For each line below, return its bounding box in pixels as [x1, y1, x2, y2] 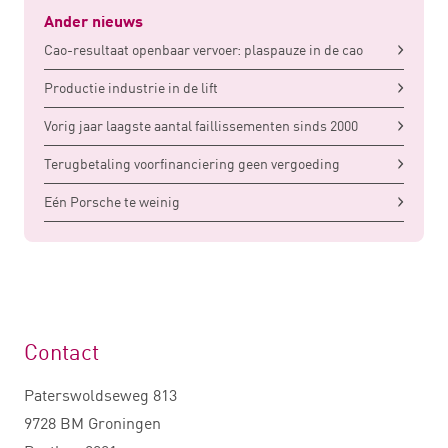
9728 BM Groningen [24, 413, 161, 434]
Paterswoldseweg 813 [24, 385, 177, 406]
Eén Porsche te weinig [44, 193, 180, 211]
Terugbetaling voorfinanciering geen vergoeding [44, 155, 340, 173]
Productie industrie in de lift [44, 79, 218, 97]
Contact [24, 338, 99, 366]
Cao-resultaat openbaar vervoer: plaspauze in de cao [44, 41, 363, 59]
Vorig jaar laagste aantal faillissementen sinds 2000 [44, 117, 358, 135]
